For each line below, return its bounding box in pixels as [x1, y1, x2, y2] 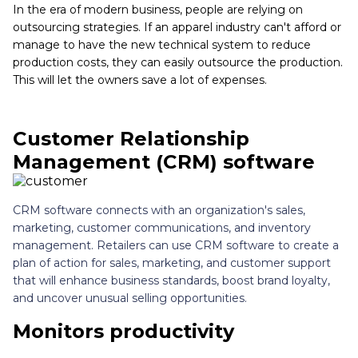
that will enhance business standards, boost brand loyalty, [13, 273, 330, 288]
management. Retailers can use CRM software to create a [13, 238, 339, 253]
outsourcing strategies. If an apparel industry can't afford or [13, 20, 341, 35]
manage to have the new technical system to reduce [13, 38, 311, 53]
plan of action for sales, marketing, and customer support [13, 256, 331, 271]
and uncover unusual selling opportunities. [13, 291, 247, 306]
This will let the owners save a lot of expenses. [13, 73, 267, 88]
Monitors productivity [13, 320, 234, 344]
